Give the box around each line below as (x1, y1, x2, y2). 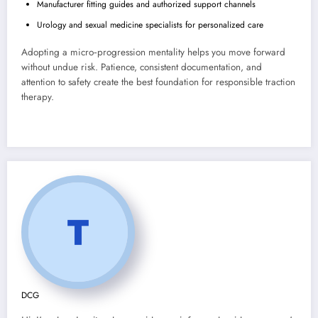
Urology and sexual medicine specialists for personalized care (37, 18, 263, 31)
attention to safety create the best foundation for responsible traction (21, 75, 295, 89)
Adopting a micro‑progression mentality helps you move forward (21, 45, 285, 59)
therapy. (21, 89, 54, 104)
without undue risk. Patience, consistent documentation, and (21, 60, 262, 74)
